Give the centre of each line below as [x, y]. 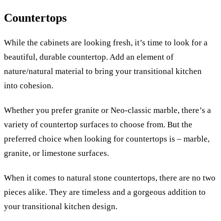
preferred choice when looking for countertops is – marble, [107, 139]
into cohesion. [30, 85]
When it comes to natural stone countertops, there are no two [110, 178]
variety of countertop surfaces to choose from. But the [98, 124]
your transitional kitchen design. [62, 207]
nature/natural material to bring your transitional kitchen [103, 71]
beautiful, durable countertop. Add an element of [89, 57]
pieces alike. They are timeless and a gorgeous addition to [105, 192]
